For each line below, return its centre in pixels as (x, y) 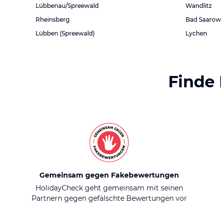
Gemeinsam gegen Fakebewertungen (109, 175)
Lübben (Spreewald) (65, 33)
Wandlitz (199, 6)
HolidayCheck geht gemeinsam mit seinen (109, 188)
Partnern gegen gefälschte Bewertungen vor (109, 198)
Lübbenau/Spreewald (67, 6)
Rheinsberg (53, 19)
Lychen (196, 33)
